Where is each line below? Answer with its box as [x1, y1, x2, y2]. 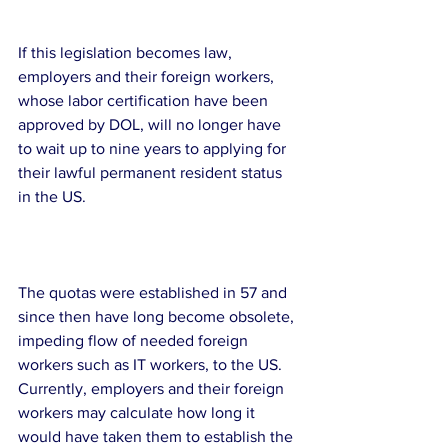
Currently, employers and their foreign [18, 380, 288, 397]
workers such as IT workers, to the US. [18, 356, 290, 373]
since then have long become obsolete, [18, 308, 298, 325]
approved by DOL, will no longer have [18, 116, 285, 133]
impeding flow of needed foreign [18, 332, 252, 349]
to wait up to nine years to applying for [18, 140, 290, 157]
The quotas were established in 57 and [18, 284, 291, 301]
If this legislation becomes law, [18, 44, 236, 61]
